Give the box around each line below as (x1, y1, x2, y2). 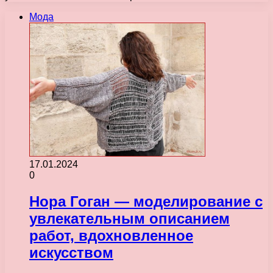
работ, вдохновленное (29, 227, 193, 244)
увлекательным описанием (29, 210, 230, 227)
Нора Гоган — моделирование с (29, 193, 263, 210)
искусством (29, 244, 113, 261)
